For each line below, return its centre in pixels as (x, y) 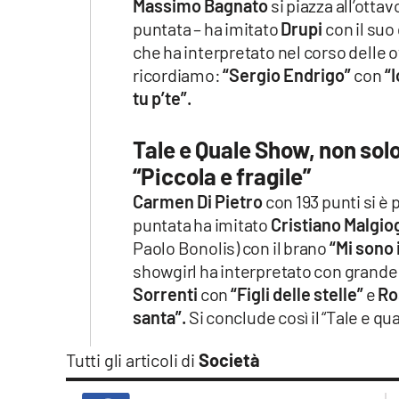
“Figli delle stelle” (297, 294)
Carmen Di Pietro (198, 202)
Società (229, 360)
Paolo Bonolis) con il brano (231, 248)
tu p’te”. (162, 98)
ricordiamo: (178, 75)
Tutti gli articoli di (132, 360)
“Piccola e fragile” (224, 176)
